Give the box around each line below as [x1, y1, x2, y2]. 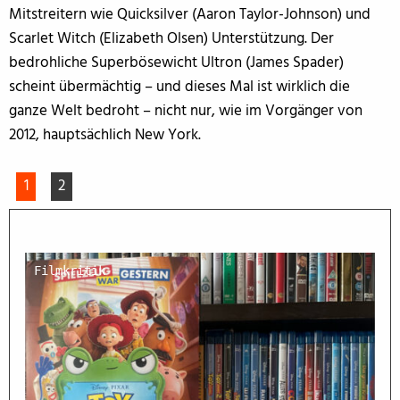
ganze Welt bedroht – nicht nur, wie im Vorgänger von [9, 98, 362, 123]
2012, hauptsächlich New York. [9, 122, 201, 147]
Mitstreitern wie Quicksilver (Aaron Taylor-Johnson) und [9, 2, 371, 27]
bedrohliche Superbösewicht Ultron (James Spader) [9, 50, 344, 75]
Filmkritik [33, 263, 105, 279]
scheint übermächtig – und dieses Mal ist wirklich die [9, 74, 350, 99]
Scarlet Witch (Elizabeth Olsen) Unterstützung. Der [9, 26, 334, 51]
